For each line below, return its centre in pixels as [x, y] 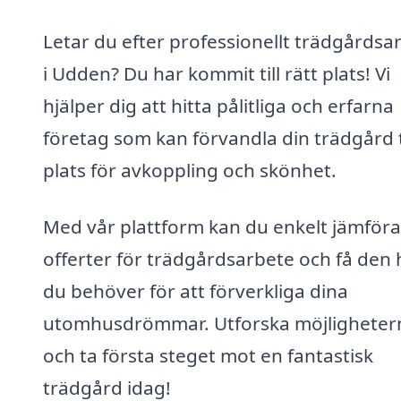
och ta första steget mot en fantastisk [208, 356]
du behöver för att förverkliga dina [196, 291]
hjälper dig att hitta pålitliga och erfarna [218, 105]
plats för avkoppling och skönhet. [190, 170]
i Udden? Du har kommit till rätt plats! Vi [217, 73]
